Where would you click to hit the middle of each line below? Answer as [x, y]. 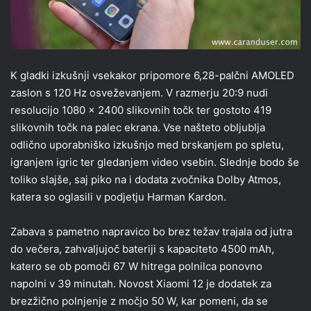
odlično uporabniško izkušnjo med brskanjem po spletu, [147, 145]
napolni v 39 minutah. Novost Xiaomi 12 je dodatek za [141, 284]
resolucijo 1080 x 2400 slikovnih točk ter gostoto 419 [141, 110]
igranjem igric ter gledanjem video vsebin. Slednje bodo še [155, 162]
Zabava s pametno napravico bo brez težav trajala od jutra [151, 232]
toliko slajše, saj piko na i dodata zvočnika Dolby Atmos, [146, 179]
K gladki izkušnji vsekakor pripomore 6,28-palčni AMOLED [152, 75]
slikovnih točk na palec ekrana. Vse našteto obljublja [138, 127]
